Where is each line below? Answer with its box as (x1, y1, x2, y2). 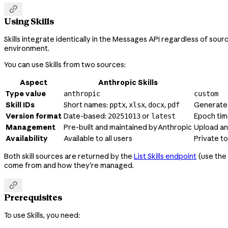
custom (194, 90, 218, 98)
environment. (4, 44, 49, 53)
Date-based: (64, 111, 108, 121)
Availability (6, 134, 48, 144)
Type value (6, 89, 46, 99)
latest (151, 112, 176, 121)
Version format (6, 111, 62, 121)
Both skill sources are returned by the (4, 152, 134, 161)
